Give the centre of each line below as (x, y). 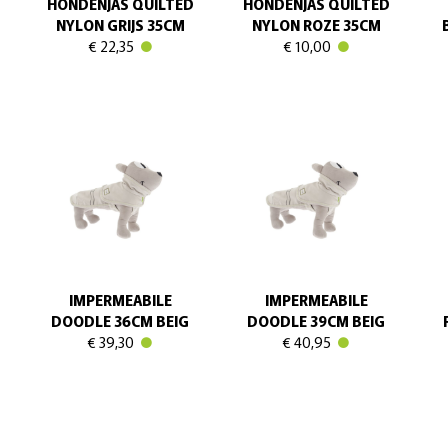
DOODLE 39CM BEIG (316, 320)
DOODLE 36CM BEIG (120, 320)
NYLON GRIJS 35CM (120, 24)
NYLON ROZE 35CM (316, 24)
